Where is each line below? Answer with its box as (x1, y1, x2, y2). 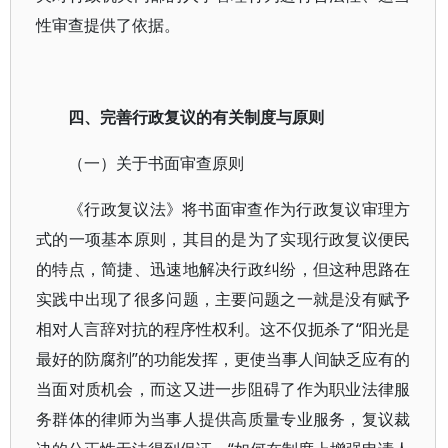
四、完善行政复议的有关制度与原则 (68, 106, 324, 128)
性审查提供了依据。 (36, 14, 180, 36)
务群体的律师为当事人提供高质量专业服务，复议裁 (36, 408, 411, 430)
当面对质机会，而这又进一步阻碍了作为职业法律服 (36, 378, 411, 400)
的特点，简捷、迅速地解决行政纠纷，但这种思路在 (36, 258, 411, 280)
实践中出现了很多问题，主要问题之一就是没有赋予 (36, 288, 411, 310)
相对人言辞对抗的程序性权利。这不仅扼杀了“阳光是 (36, 318, 411, 340)
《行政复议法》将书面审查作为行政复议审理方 (68, 198, 411, 220)
